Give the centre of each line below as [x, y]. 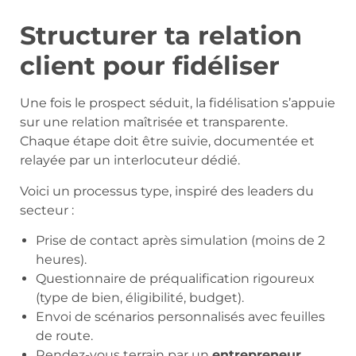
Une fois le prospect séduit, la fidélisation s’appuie [178, 103]
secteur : [47, 210]
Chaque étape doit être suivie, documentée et [167, 141]
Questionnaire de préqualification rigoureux [175, 278]
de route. [64, 335]
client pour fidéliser [150, 66]
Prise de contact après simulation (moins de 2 [180, 240]
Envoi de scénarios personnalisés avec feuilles [180, 316]
